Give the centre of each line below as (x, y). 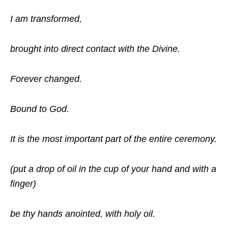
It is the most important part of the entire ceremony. (113, 139)
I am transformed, (46, 19)
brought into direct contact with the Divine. (95, 49)
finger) (23, 183)
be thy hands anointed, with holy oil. (83, 213)
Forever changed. (46, 79)
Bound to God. (40, 109)
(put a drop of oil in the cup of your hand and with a (113, 169)
